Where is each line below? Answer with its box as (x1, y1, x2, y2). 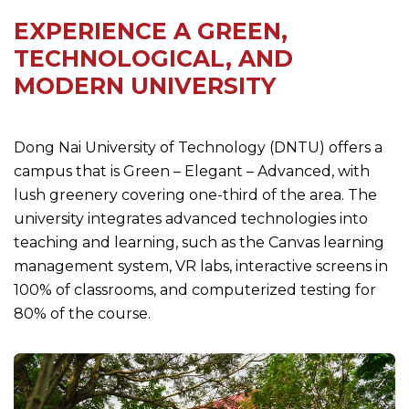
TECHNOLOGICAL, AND (14, 45, 293, 72)
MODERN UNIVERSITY (14, 72, 276, 100)
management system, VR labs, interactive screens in (14, 257, 388, 275)
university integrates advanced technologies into (14, 210, 368, 227)
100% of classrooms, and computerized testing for (14, 281, 376, 299)
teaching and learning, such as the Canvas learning (14, 234, 384, 251)
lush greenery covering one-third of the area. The (14, 186, 377, 204)
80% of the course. (14, 305, 151, 322)
